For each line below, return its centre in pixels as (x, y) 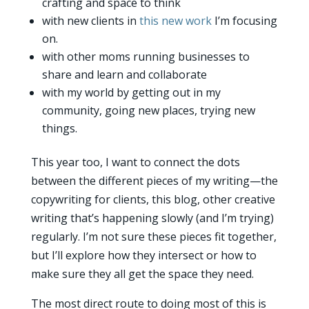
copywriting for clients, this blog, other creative (153, 199)
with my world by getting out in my (131, 92)
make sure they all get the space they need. (142, 274)
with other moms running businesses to (146, 57)
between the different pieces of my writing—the (154, 181)
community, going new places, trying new (148, 110)
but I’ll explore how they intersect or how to (143, 255)
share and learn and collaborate (124, 74)
